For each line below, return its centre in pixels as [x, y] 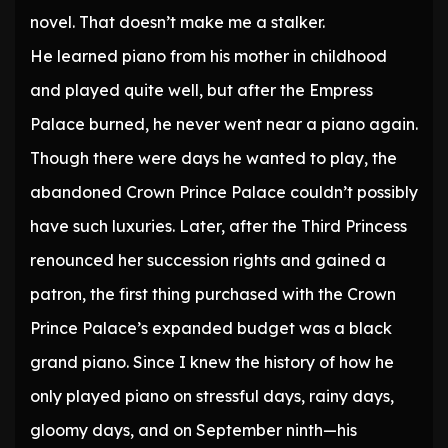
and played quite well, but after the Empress [201, 90]
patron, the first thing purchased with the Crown [213, 294]
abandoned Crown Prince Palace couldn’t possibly [224, 192]
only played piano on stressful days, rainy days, [212, 396]
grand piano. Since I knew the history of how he [212, 362]
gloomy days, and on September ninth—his [193, 430]
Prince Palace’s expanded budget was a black [211, 328]
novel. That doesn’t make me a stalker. [177, 22]
